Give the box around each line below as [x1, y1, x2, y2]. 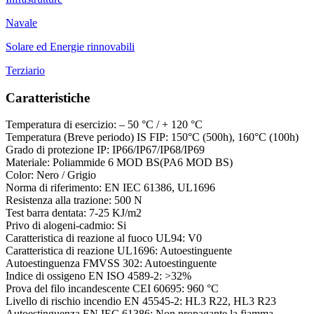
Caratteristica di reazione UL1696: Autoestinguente [6, 245, 232, 257]
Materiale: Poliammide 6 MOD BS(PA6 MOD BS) [6, 156, 233, 169]
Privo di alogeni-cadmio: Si [6, 219, 126, 232]
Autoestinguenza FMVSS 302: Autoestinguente [6, 257, 217, 270]
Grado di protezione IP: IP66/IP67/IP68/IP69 [6, 144, 205, 156]
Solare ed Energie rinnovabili [6, 40, 135, 53]
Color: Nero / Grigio [6, 169, 96, 182]
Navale [6, 16, 37, 29]
